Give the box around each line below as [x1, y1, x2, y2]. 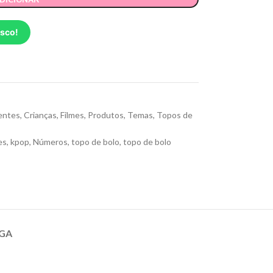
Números [32, 136, 68, 147]
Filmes [60, 110, 84, 121]
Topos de [156, 110, 193, 121]
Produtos [87, 110, 124, 121]
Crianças [23, 110, 57, 121]
